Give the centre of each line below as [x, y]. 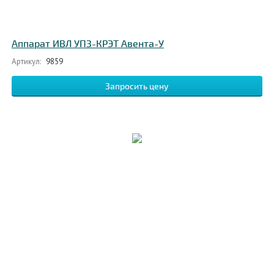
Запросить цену [137, 87]
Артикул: [26, 61]
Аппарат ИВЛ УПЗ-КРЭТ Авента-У [88, 44]
